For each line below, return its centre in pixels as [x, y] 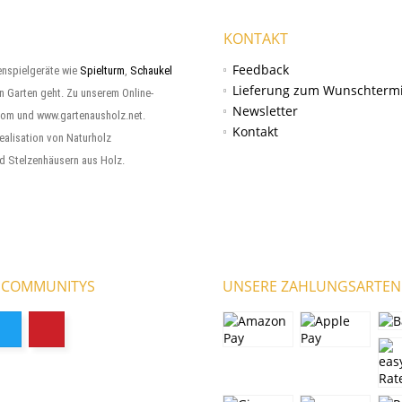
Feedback [261, 70]
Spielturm [102, 71]
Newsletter [265, 111]
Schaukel [151, 71]
